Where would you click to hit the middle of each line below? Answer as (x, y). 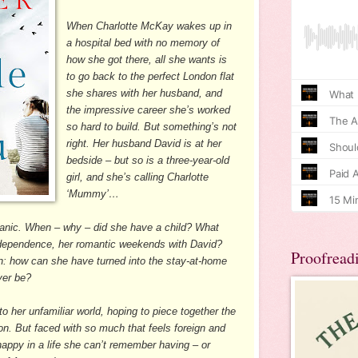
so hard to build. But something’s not (152, 126)
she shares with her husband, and (145, 93)
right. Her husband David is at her (144, 143)
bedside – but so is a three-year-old (148, 160)
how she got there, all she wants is (147, 59)
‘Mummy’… (93, 193)
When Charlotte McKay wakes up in (149, 26)
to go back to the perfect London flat (151, 76)
